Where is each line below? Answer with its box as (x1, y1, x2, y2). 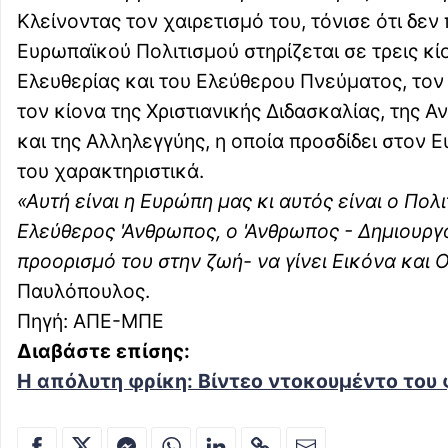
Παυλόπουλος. (17, 279, 150, 304)
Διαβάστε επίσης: (17, 339, 190, 364)
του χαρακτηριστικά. (17, 159, 204, 184)
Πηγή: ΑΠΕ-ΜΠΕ (17, 309, 164, 334)
